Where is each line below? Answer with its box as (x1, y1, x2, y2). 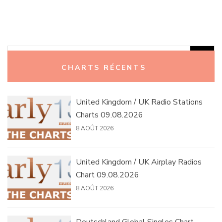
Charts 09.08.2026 (75, 110, 143, 121)
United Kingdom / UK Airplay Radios (75, 157, 202, 168)
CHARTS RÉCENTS (61, 63, 146, 73)
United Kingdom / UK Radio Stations (75, 97, 203, 108)
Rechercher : (17, 52, 59, 63)
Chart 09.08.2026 (75, 169, 139, 181)
